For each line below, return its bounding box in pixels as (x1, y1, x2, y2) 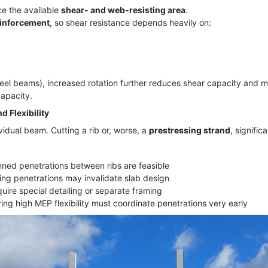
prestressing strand (149, 125, 230, 136)
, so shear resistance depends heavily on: (50, 17, 214, 28)
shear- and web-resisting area (61, 4, 185, 15)
